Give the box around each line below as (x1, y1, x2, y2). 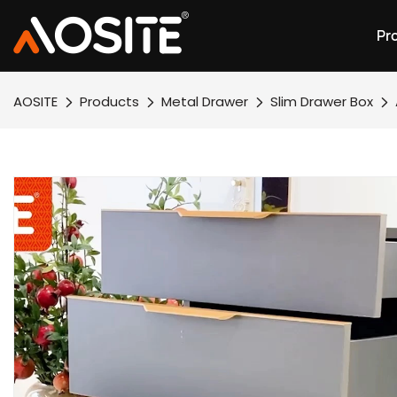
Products (80, 92, 139, 111)
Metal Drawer (161, 92, 248, 111)
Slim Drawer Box (270, 92, 373, 111)
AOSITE (13, 92, 58, 111)
